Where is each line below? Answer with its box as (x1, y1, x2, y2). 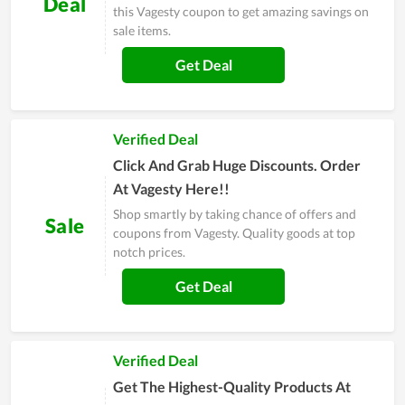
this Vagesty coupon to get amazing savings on (113, 4, 369, 20)
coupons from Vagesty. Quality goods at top (113, 225, 355, 241)
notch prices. (113, 244, 185, 260)
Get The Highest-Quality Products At (113, 378, 351, 396)
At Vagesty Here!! (113, 180, 230, 198)
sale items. (113, 23, 171, 39)
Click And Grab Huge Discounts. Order (113, 156, 361, 174)
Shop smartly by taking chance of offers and (113, 206, 356, 222)
